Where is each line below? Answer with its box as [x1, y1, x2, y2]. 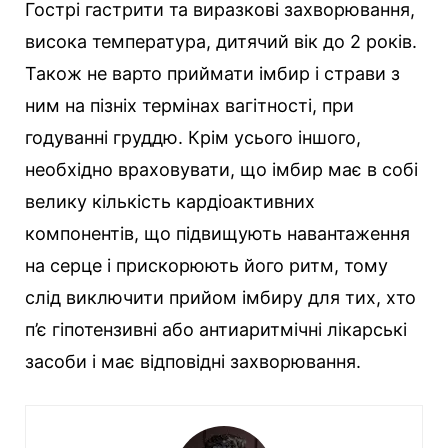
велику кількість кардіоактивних [25, 191, 315, 213]
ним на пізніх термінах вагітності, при [25, 95, 354, 117]
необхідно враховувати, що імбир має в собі [25, 159, 418, 181]
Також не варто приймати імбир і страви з [25, 63, 400, 85]
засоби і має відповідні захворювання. [25, 351, 361, 373]
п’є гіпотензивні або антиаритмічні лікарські [25, 319, 407, 341]
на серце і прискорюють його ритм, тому [25, 255, 388, 277]
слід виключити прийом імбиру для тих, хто [25, 287, 416, 309]
